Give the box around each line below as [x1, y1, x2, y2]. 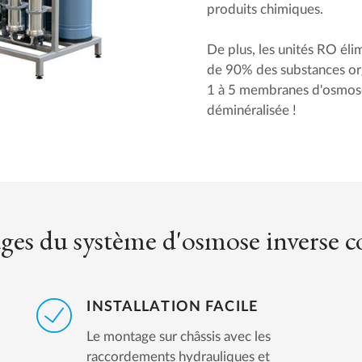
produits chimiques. [207, 2, 324, 16]
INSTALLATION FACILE [86, 298, 258, 314]
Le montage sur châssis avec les [86, 330, 271, 344]
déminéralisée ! [207, 103, 297, 117]
